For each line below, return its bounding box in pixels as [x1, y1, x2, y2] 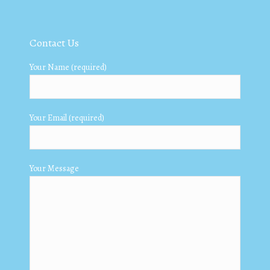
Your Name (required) [29, 61, 107, 73]
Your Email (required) [29, 111, 104, 124]
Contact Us [29, 35, 79, 50]
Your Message [29, 162, 79, 174]
